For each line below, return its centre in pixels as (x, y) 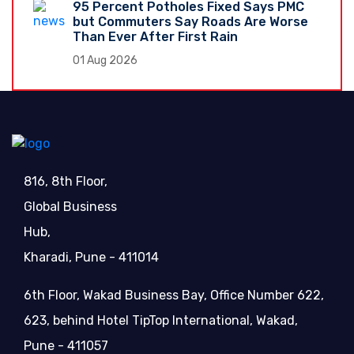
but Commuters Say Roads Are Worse (190, 21)
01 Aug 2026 (105, 60)
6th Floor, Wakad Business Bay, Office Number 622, (174, 295)
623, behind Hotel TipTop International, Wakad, (161, 320)
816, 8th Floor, (66, 181)
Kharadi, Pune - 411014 (91, 257)
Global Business (70, 206)
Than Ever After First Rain (155, 36)
